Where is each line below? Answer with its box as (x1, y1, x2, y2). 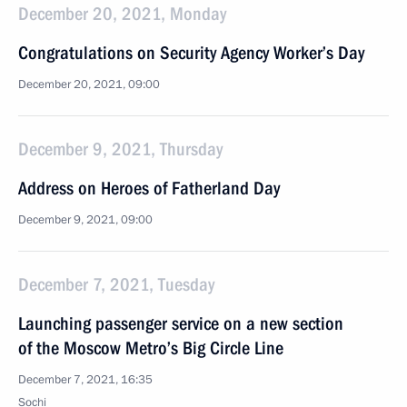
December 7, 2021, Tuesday (18, 273, 214, 295)
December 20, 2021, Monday (18, 3, 226, 25)
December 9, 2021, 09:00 (18, 212, 153, 228)
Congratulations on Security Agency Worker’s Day (18, 42, 364, 64)
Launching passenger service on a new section (18, 313, 343, 334)
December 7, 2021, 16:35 (18, 372, 153, 388)
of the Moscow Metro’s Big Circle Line (18, 337, 283, 359)
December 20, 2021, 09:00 (18, 76, 160, 93)
